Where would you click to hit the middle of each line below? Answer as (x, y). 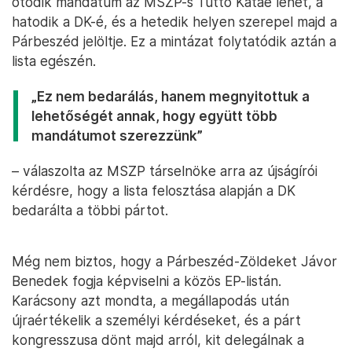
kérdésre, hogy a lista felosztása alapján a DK (154, 191)
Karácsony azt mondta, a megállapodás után (150, 301)
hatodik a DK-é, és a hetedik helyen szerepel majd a (174, 22)
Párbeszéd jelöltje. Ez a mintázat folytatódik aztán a (174, 42)
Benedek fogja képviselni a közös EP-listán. (147, 281)
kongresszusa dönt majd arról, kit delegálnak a (158, 340)
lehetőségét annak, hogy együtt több (154, 116)
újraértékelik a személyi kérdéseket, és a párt (156, 321)
